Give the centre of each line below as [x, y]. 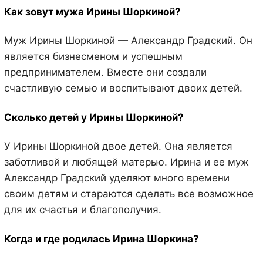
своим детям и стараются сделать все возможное [129, 194]
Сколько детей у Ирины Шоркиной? [94, 117]
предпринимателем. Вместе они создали [105, 73]
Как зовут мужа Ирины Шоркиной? [92, 11]
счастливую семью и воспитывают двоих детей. [123, 88]
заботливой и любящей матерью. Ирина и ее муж [126, 162]
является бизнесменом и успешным [93, 57]
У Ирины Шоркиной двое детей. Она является [118, 146]
